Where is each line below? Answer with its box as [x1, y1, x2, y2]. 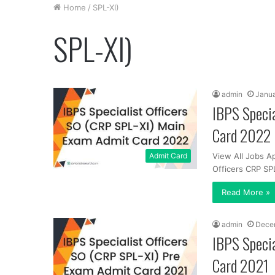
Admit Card [149, 151, 187, 160]
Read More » [222, 187, 270, 197]
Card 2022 [212, 123, 271, 147]
